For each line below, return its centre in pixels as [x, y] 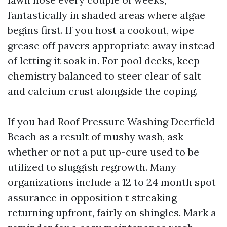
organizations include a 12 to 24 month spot [112, 182]
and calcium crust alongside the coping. [103, 91]
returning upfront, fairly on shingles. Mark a [112, 213]
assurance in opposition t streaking [92, 197]
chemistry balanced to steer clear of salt [104, 76]
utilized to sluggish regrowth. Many [92, 167]
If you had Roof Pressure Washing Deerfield [111, 121]
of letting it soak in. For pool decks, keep [104, 61]
